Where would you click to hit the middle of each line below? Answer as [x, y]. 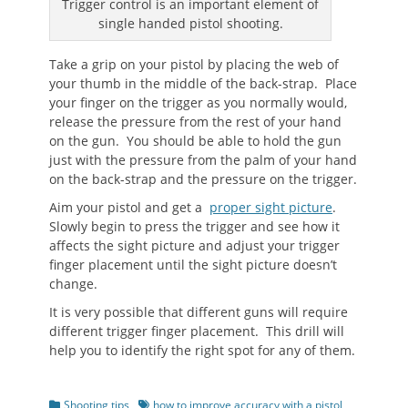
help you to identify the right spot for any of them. [202, 350]
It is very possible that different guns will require [199, 311]
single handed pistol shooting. [190, 23]
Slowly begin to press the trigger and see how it [194, 226]
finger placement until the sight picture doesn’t [193, 264]
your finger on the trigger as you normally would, [198, 102]
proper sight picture [271, 207]
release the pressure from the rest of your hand [195, 121]
